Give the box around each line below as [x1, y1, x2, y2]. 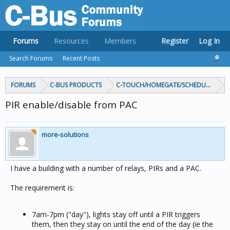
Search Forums [9, 54, 52, 63]
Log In [199, 36, 220, 46]
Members [104, 36, 136, 46]
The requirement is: [10, 183, 74, 193]
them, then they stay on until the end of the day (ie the [32, 219, 213, 229]
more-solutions [42, 130, 89, 139]
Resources [54, 36, 89, 46]
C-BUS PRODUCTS [50, 81, 102, 89]
